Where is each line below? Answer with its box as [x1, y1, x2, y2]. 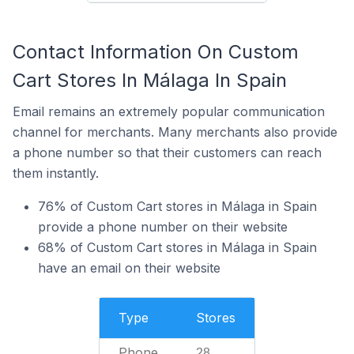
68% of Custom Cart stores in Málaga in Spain [38, 239, 317, 255]
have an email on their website [38, 260, 220, 276]
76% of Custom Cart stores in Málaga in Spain [38, 198, 317, 214]
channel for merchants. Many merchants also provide [13, 124, 337, 140]
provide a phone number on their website [38, 219, 288, 235]
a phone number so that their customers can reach [13, 145, 322, 160]
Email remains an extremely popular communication [13, 104, 325, 119]
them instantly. [13, 165, 99, 181]
